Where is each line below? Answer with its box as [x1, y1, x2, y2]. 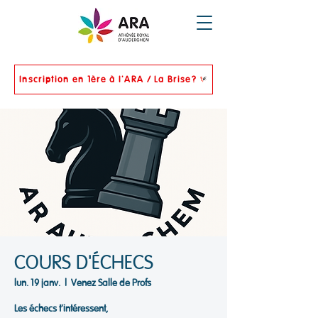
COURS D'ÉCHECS [14, 251, 153, 275]
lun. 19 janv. [14, 277, 60, 289]
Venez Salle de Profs [71, 277, 151, 289]
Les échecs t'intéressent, [14, 302, 108, 314]
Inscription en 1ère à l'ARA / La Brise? [19, 73, 197, 85]
